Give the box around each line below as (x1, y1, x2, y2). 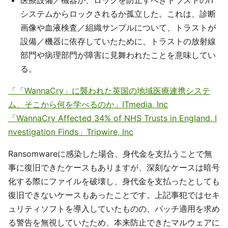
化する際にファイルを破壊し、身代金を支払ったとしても (8, 176, 220, 186)
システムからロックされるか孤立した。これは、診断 (20, 9, 216, 19)
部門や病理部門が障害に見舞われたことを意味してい (20, 50, 216, 60)
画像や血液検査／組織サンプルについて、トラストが (20, 22, 216, 33)
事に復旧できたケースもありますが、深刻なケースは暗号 (8, 162, 220, 173)
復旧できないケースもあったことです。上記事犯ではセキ (8, 190, 220, 200)
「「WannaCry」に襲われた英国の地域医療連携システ (8, 85, 210, 96)
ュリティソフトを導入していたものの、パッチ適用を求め (8, 204, 220, 214)
